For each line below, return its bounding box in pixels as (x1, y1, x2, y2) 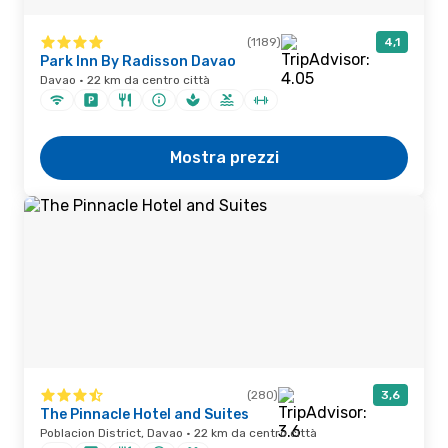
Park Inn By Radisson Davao (40, 53, 236, 70)
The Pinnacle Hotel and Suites (40, 406, 249, 423)
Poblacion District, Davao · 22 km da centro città (40, 426, 317, 440)
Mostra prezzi (169, 148, 279, 167)
